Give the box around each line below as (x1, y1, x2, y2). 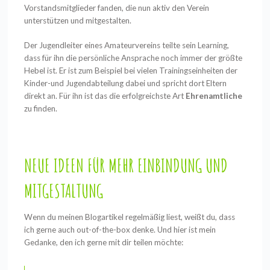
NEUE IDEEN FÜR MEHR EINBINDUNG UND (24, 153, 228, 177)
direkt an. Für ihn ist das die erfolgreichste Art (24, 91, 186, 101)
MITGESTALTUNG (24, 178, 104, 202)
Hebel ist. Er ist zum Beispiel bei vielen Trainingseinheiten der (24, 66, 238, 76)
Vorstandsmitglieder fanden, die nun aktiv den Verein (24, 3, 210, 13)
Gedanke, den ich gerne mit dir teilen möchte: (24, 237, 184, 247)
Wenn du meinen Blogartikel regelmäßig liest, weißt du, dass (24, 212, 236, 222)
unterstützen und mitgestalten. (24, 16, 132, 26)
